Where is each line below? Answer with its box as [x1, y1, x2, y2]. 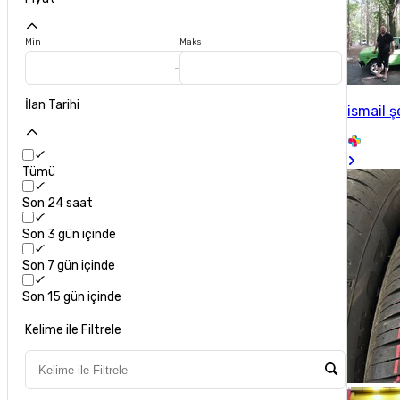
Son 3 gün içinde [22, 227, 117, 242]
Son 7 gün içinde [22, 258, 116, 273]
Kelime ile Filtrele [25, 322, 122, 337]
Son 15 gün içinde [22, 289, 122, 304]
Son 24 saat [22, 196, 94, 211]
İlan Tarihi [25, 97, 80, 112]
